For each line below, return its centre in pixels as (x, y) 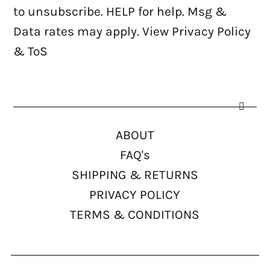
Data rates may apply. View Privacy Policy (132, 31)
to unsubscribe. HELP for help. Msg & (120, 11)
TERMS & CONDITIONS (135, 214)
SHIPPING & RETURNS (135, 174)
